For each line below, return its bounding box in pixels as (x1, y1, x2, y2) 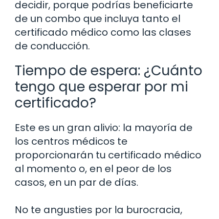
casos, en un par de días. (15, 175, 138, 189)
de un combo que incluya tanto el (15, 11, 180, 25)
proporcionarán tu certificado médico (15, 148, 201, 162)
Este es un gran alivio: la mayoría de (15, 120, 193, 134)
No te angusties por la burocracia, (15, 202, 182, 217)
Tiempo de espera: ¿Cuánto (15, 61, 202, 80)
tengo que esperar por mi (15, 77, 188, 96)
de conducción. (15, 39, 90, 53)
